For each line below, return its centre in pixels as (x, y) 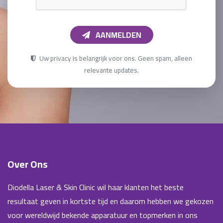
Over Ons (28, 164)
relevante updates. (111, 70)
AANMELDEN (118, 35)
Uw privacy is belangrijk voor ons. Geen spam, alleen (115, 58)
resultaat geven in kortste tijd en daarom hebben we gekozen (111, 201)
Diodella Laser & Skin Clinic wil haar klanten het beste (96, 187)
